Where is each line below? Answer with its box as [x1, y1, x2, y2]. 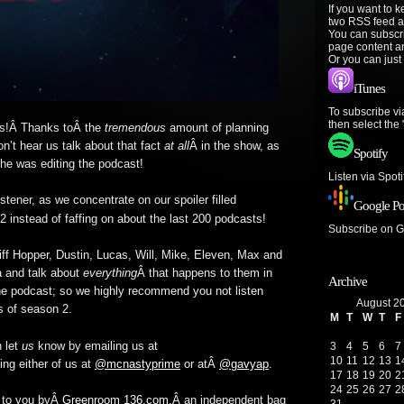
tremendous [105, 122, 166, 134]
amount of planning [166, 122, 269, 134]
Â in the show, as [189, 140, 280, 152]
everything [83, 267, 137, 280]
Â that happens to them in [137, 267, 272, 280]
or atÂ [180, 358, 219, 371]
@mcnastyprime [95, 358, 180, 371]
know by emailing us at [34, 340, 158, 353]
